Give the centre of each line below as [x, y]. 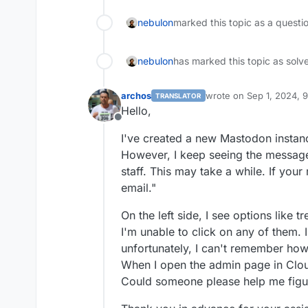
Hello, [136, 111]
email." [139, 188]
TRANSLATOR [178, 96]
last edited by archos [250, 101]
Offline [134, 125]
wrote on [226, 96]
